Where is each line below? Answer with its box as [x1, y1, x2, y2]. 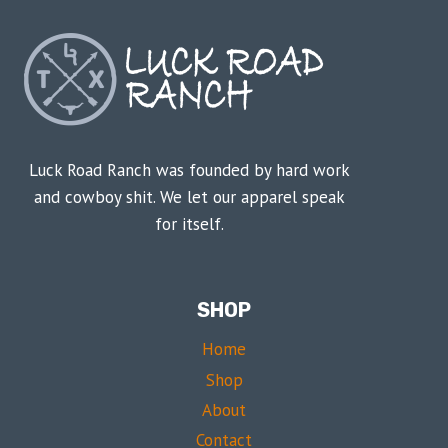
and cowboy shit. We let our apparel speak [33, 185, 345, 208]
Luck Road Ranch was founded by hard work [28, 158, 350, 181]
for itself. [154, 212, 224, 235]
